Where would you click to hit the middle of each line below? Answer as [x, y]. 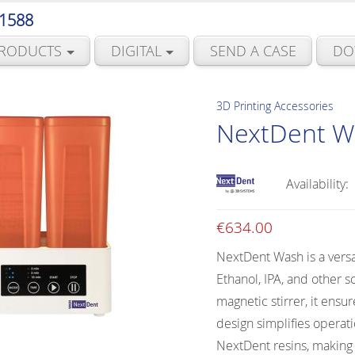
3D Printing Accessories [275, 105]
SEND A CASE [253, 50]
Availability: [317, 183]
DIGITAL [136, 50]
